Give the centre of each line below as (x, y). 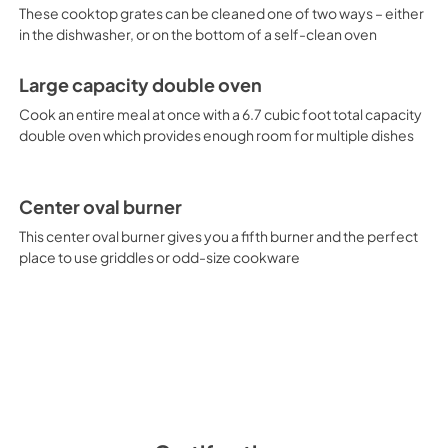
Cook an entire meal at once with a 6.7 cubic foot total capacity (220, 114)
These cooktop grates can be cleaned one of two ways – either (221, 13)
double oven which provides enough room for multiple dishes (216, 135)
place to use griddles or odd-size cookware (159, 257)
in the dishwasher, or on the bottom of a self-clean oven (197, 34)
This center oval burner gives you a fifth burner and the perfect (218, 236)
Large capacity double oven (140, 85)
